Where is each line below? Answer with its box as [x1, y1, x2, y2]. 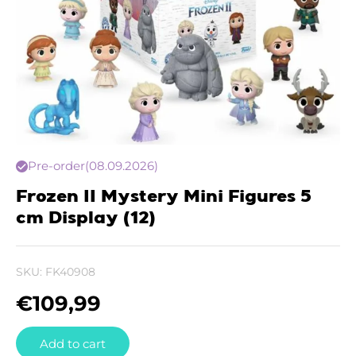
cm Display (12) [16, 210, 156, 227]
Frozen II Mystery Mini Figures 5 [16, 188, 311, 206]
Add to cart [40, 335, 106, 351]
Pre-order [28, 158, 85, 173]
